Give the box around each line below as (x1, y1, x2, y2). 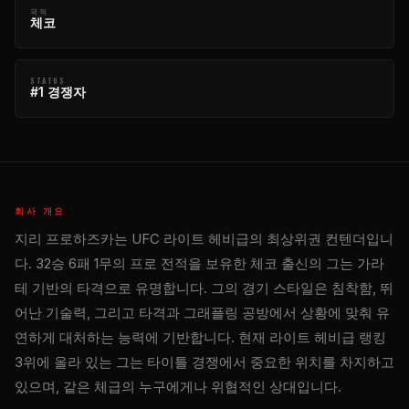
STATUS (30, 74, 66, 86)
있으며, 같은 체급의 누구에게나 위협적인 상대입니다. (15, 377, 341, 395)
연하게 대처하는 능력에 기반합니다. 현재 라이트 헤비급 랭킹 (15, 328, 386, 346)
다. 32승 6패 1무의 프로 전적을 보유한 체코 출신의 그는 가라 (15, 254, 384, 272)
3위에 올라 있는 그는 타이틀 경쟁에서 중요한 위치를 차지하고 (15, 352, 394, 371)
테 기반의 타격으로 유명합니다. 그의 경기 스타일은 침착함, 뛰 (15, 278, 393, 297)
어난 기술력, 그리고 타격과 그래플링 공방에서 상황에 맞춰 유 (15, 303, 390, 321)
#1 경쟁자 (30, 83, 86, 100)
